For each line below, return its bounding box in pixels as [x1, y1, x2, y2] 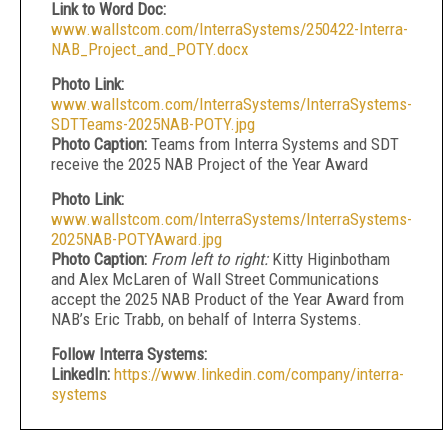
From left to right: [151, 249, 268, 269]
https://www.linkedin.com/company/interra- [114, 364, 404, 384]
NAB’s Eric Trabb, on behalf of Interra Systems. [51, 309, 362, 329]
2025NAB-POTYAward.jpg [51, 229, 222, 249]
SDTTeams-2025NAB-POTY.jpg [51, 114, 255, 134]
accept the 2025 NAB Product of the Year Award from [51, 289, 404, 309]
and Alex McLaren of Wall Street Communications [51, 269, 379, 289]
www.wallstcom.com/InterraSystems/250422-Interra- [51, 19, 408, 39]
